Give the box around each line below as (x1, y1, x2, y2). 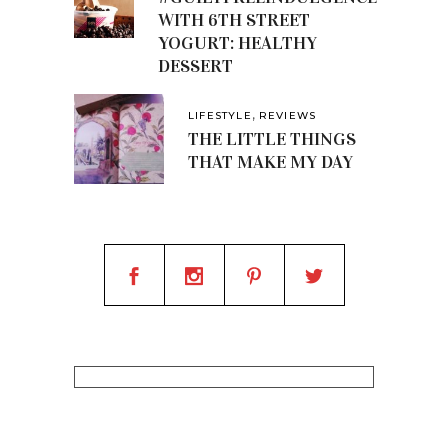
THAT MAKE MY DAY (188, 150, 353, 173)
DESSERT (158, 54, 233, 77)
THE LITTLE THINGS (188, 127, 356, 150)
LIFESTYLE (188, 108, 252, 122)
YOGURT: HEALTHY (158, 31, 317, 54)
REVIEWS (258, 108, 317, 122)
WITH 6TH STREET (158, 8, 310, 31)
